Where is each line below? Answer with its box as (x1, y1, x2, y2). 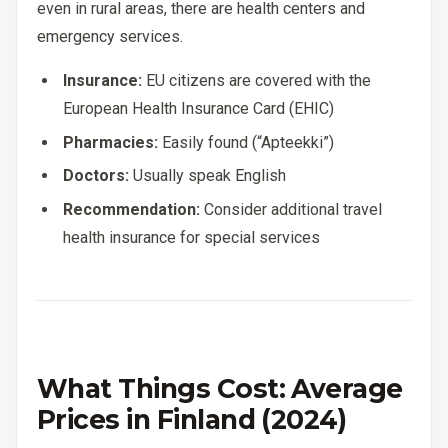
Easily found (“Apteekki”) (158, 132, 335, 152)
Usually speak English (129, 166, 287, 186)
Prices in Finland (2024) (37, 402, 347, 436)
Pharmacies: (63, 132, 159, 152)
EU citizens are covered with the (142, 71, 372, 91)
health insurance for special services (63, 227, 321, 247)
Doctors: (63, 166, 130, 186)
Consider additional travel (200, 199, 383, 219)
